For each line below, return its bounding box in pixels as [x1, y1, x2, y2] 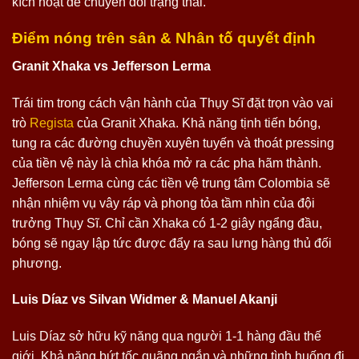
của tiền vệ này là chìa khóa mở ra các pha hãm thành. [12, 155, 321, 170]
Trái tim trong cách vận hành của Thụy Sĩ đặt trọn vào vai [12, 95, 333, 110]
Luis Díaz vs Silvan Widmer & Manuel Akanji [12, 292, 277, 307]
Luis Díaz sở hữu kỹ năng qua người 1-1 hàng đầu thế [12, 329, 321, 344]
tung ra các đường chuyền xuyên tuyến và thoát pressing [12, 135, 334, 150]
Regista [30, 115, 74, 130]
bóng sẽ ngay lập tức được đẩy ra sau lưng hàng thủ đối [12, 236, 332, 250]
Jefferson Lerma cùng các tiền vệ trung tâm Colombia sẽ [12, 175, 330, 190]
